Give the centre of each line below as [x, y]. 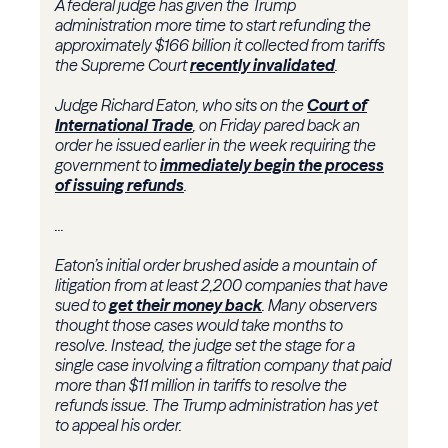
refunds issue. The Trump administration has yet [216, 405]
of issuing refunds [119, 185]
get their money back [185, 305]
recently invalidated [262, 65]
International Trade [124, 125]
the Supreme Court [122, 65]
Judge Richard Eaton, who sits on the [181, 105]
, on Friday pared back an [276, 125]
